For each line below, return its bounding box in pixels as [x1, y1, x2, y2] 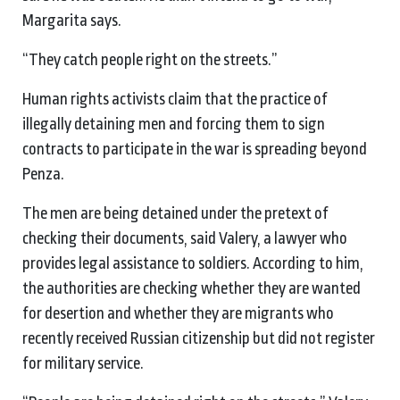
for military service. [22, 354, 146, 372]
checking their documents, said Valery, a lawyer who [22, 229, 347, 247]
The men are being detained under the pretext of [22, 204, 329, 222]
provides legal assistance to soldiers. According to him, [22, 254, 363, 272]
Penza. [22, 164, 67, 183]
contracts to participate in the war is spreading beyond [22, 139, 367, 158]
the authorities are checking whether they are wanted [22, 279, 361, 297]
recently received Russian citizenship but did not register [22, 329, 375, 347]
